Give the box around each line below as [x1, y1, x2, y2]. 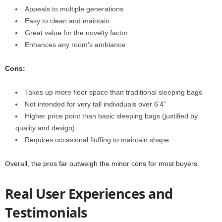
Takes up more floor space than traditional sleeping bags [25, 88, 202, 96]
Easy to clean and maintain [25, 17, 110, 25]
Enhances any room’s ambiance [25, 41, 125, 49]
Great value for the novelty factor [25, 29, 128, 37]
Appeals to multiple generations [25, 5, 123, 13]
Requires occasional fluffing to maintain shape [25, 136, 169, 144]
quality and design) [15, 124, 75, 132]
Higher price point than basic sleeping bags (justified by [25, 112, 198, 120]
